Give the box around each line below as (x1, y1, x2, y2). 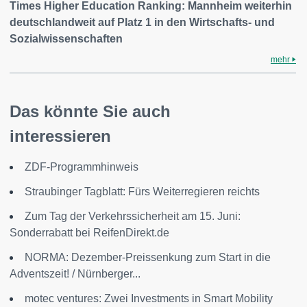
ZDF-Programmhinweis (25, 161, 138, 173)
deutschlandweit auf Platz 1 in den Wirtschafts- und (10, 16, 275, 28)
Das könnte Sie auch (10, 102, 171, 121)
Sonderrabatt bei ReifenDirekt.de (10, 227, 169, 238)
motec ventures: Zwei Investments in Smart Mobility (25, 293, 273, 304)
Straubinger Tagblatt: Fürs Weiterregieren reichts (25, 186, 260, 197)
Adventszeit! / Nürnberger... (10, 268, 140, 280)
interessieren (10, 127, 111, 145)
